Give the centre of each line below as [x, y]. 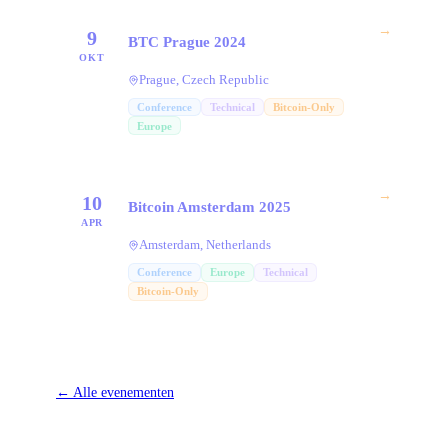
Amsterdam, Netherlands [205, 245]
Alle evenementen [123, 392]
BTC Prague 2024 [187, 41]
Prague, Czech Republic [204, 79]
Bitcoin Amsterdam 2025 [209, 207]
